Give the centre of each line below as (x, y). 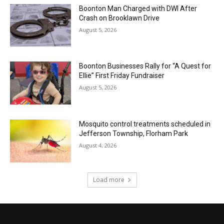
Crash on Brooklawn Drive (119, 18)
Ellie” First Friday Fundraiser (122, 76)
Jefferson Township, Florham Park (134, 134)
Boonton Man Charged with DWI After (138, 8)
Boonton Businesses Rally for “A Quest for (145, 66)
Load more (108, 179)
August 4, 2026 (98, 145)
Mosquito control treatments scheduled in (145, 124)
